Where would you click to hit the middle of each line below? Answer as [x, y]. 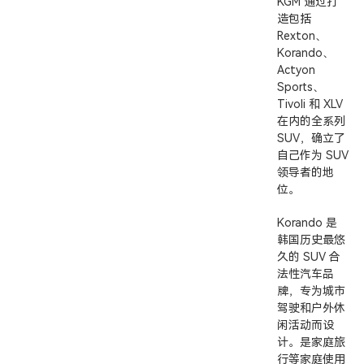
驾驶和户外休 [311, 308]
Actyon [296, 70]
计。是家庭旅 [311, 342]
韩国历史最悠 [311, 240]
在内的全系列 [311, 121]
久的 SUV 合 [308, 257]
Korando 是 [307, 223]
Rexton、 [302, 36]
